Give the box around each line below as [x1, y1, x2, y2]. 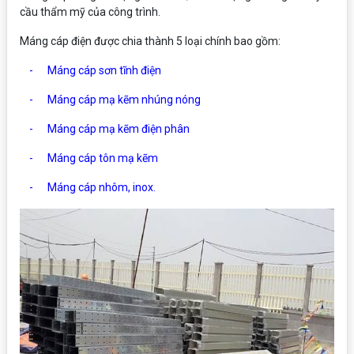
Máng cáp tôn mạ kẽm [47, 152, 158, 164]
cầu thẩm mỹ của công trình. [20, 6, 160, 18]
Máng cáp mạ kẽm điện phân [47, 122, 190, 135]
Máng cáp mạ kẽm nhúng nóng [47, 93, 201, 106]
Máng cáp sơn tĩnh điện [47, 64, 161, 77]
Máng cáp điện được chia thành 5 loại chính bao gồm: [20, 35, 281, 47]
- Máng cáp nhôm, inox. [20, 181, 156, 194]
